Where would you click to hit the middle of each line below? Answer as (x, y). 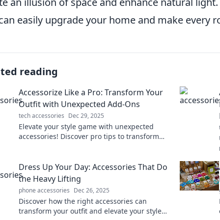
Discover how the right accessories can (83, 201)
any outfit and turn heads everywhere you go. (94, 146)
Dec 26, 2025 (92, 190)
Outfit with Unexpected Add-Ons (79, 104)
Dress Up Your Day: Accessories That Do (93, 167)
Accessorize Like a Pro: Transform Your (91, 92)
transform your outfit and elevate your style (90, 211)
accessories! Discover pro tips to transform (89, 136)
